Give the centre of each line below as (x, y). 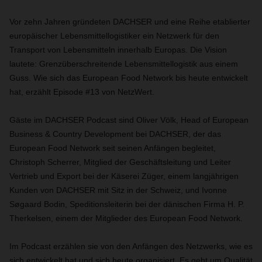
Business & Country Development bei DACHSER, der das (115, 134)
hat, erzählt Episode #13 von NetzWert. (82, 92)
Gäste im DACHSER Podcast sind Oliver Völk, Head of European (129, 120)
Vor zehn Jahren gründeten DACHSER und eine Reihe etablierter (130, 22)
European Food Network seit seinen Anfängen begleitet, (113, 148)
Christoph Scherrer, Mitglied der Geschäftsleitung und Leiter (120, 162)
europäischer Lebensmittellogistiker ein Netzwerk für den (114, 36)
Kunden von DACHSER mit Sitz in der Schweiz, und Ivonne (118, 190)
